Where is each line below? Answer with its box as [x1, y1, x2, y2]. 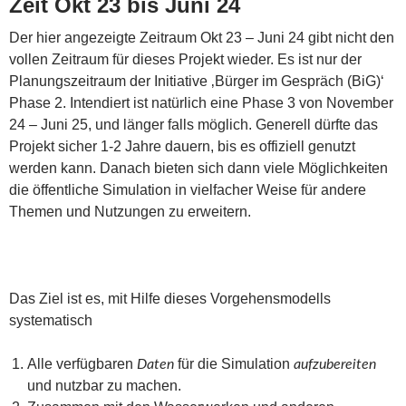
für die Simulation [174, 355, 294, 372]
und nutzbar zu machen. [27, 377, 181, 393]
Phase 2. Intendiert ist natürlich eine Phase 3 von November [9, 94, 393, 111]
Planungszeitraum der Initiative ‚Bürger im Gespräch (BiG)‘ [9, 72, 384, 89]
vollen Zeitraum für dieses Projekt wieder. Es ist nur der [9, 51, 362, 67]
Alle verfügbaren [27, 355, 137, 372]
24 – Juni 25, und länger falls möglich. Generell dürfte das [9, 116, 378, 132]
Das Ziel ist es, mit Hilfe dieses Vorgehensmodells [9, 290, 331, 306]
